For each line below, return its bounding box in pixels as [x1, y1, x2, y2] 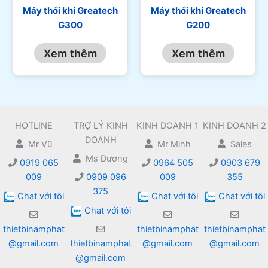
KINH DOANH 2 [203, 120, 266, 131]
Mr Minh [152, 139, 191, 150]
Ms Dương [81, 153, 128, 165]
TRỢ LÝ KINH [73, 120, 128, 131]
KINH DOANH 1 [136, 120, 199, 131]
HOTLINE [14, 120, 53, 131]
